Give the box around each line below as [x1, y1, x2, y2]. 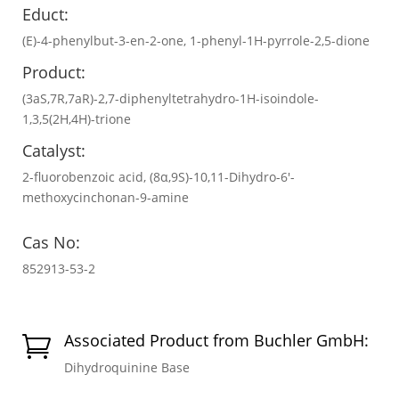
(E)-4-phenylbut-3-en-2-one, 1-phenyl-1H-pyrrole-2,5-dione [22, 31, 370, 49]
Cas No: [22, 231, 80, 253]
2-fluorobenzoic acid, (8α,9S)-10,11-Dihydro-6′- [22, 167, 295, 185]
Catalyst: [22, 139, 85, 161]
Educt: [22, 3, 69, 25]
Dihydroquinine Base [64, 358, 190, 376]
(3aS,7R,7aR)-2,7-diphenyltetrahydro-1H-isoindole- [22, 89, 319, 107]
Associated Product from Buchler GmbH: [64, 329, 369, 351]
